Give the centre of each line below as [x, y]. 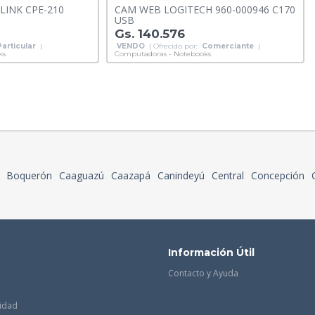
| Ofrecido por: [173, 46]
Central [228, 176]
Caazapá [131, 176]
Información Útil [211, 253]
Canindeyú [181, 176]
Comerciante [227, 46]
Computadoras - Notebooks [162, 54]
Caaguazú [82, 176]
